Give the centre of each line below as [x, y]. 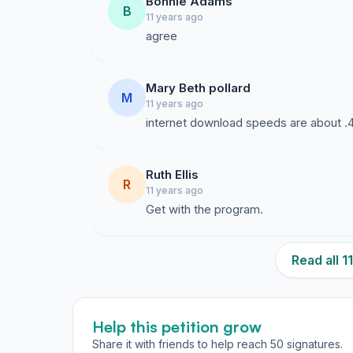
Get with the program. [204, 209]
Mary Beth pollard [198, 88]
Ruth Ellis [172, 175]
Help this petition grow [177, 327]
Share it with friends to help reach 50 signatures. [217, 344]
